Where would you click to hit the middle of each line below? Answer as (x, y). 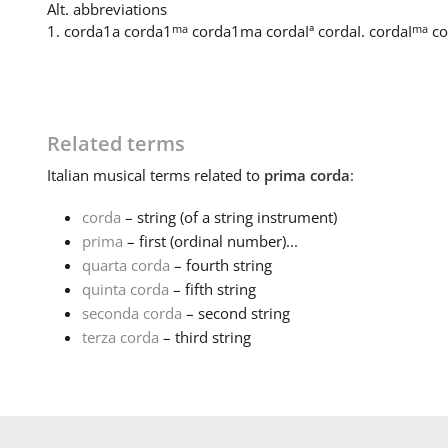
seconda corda (131, 313)
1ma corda (267, 31)
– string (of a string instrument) (228, 217)
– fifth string (212, 289)
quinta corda (125, 289)
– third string (204, 337)
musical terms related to (176, 175)
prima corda (306, 175)
